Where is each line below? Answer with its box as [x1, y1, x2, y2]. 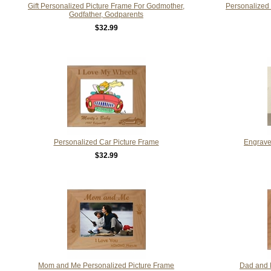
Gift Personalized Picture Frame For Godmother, [28, 1, 184, 10]
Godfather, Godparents [69, 10, 143, 19]
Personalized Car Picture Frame [53, 137, 159, 146]
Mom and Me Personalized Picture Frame [38, 261, 174, 270]
